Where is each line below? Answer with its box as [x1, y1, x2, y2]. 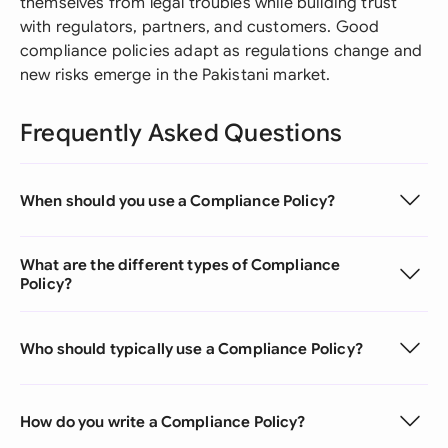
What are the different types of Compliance [20, 255, 341, 274]
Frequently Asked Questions [20, 118, 343, 148]
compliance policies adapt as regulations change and [20, 41, 423, 61]
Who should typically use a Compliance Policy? [20, 338, 363, 358]
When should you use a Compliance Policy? [20, 190, 336, 210]
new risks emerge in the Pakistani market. [20, 65, 331, 85]
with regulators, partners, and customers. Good [20, 17, 380, 37]
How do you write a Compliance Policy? [20, 411, 306, 431]
